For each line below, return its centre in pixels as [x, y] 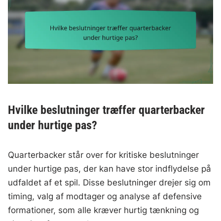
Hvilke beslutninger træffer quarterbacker [107, 110]
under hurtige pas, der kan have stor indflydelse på [110, 169]
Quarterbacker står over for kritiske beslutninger [104, 155]
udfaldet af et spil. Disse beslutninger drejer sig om [110, 183]
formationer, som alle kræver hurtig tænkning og [104, 210]
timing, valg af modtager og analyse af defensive [105, 197]
